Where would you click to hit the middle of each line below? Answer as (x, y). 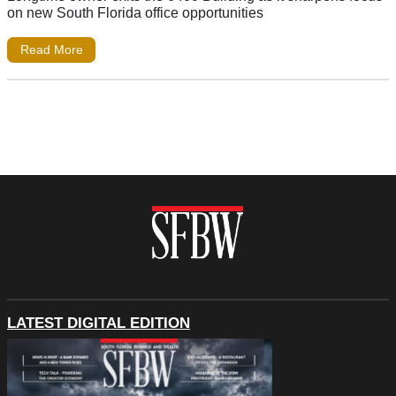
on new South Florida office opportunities (135, 12)
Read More (51, 50)
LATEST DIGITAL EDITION (99, 324)
